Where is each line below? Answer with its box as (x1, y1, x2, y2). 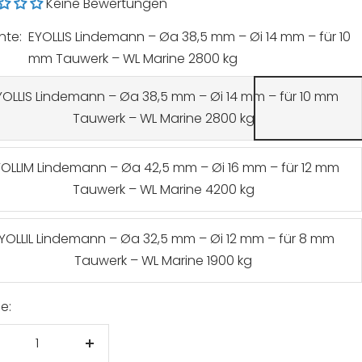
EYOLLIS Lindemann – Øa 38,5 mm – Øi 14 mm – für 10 (27, 27, 351, 46)
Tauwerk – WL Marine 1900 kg (74, 251, 253, 270)
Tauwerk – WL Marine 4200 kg (72, 180, 255, 199)
